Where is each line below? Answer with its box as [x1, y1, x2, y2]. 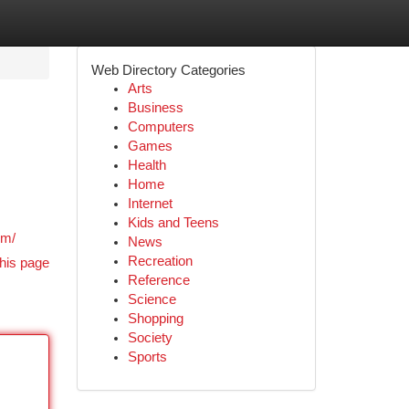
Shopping [127, 311, 184, 326]
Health [127, 158, 166, 173]
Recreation [127, 254, 193, 268]
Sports [127, 350, 167, 364]
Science [127, 292, 176, 307]
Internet [127, 196, 173, 211]
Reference [127, 273, 190, 288]
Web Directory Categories [90, 62, 246, 78]
